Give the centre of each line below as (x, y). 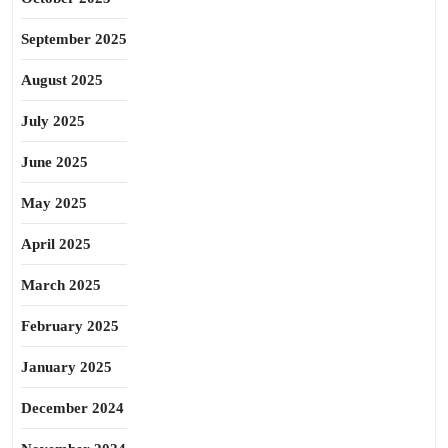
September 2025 (74, 39)
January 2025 (66, 367)
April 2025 (56, 244)
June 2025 (54, 162)
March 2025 (61, 285)
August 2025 (62, 80)
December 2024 (72, 408)
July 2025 (53, 121)
